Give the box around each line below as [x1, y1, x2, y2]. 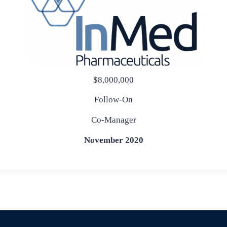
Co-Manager [91, 115, 136, 125]
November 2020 [84, 135, 143, 145]
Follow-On [94, 95, 133, 105]
